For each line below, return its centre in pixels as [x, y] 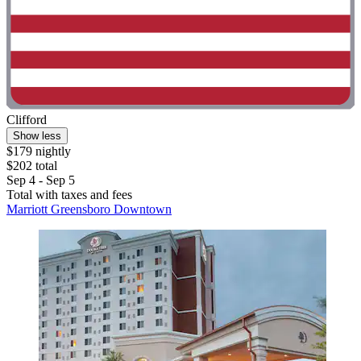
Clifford [27, 120]
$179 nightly [39, 151]
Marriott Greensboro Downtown [89, 210]
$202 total [32, 166]
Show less [37, 136]
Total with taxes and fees [69, 195]
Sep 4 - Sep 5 [41, 180]
